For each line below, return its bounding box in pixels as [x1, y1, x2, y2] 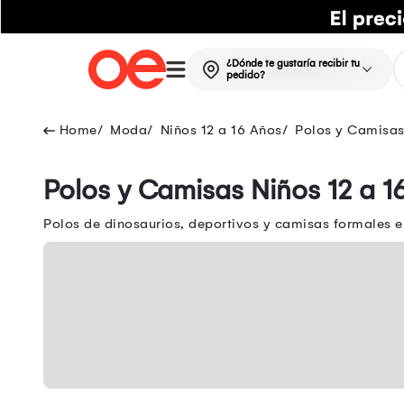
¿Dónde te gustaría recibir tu [225, 58, 360, 70]
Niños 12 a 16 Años [160, 122, 282, 139]
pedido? [225, 69, 265, 82]
